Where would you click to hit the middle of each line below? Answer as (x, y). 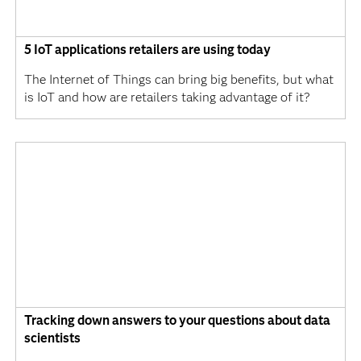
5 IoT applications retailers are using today (147, 50)
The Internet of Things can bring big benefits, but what (178, 80)
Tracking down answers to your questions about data (177, 321)
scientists (52, 338)
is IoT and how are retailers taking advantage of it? (167, 98)
